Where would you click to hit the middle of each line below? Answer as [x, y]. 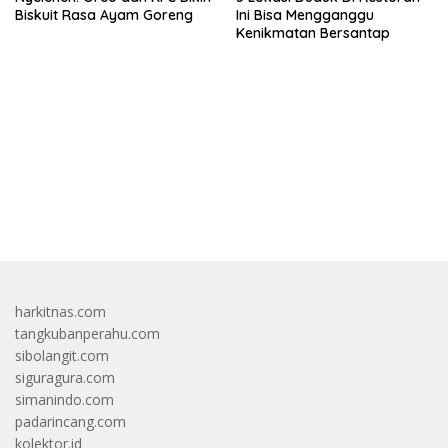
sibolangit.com [62, 355]
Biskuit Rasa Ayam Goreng [104, 14]
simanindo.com [64, 399]
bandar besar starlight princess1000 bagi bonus [167, 199]
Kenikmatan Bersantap [313, 32]
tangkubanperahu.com [87, 333]
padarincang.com [70, 421]
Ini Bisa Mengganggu [305, 14]
